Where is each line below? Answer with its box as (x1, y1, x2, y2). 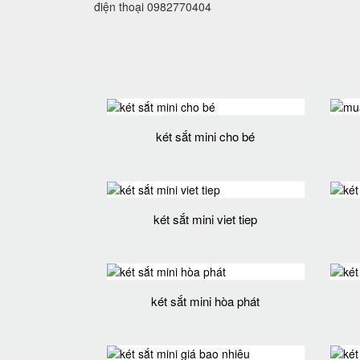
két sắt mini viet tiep (153, 210, 258, 227)
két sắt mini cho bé (156, 128, 256, 145)
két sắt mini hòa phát (151, 292, 260, 309)
